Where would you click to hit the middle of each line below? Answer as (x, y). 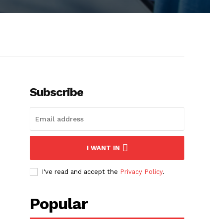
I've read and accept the (81, 172)
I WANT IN (103, 148)
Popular (59, 204)
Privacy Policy (141, 172)
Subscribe (57, 92)
